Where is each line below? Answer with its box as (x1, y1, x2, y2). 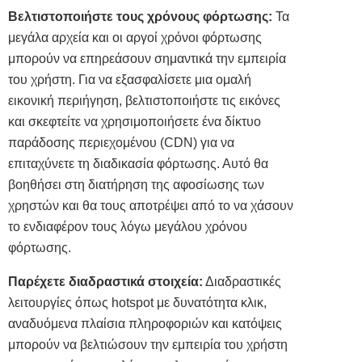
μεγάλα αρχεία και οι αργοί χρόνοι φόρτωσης (8, 31, 262, 45)
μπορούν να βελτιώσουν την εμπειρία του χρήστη (8, 338, 288, 352)
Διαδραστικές (203, 275, 281, 289)
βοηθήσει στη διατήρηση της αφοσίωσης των (8, 178, 264, 192)
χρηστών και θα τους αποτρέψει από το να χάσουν (8, 199, 293, 213)
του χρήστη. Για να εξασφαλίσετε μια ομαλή (8, 73, 251, 87)
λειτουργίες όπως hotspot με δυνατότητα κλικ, (8, 296, 267, 310)
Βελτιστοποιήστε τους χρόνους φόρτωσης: (8, 10, 272, 24)
